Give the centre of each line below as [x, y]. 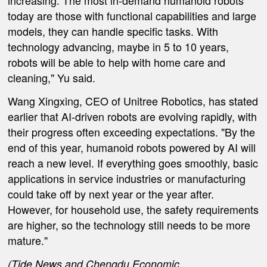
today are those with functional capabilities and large [132, 16]
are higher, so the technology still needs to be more [129, 225]
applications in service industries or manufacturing [127, 178]
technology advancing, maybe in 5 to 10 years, [119, 47]
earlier [23, 117]
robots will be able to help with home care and [117, 62]
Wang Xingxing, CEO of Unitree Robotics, [108, 101]
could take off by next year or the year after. [111, 194]
